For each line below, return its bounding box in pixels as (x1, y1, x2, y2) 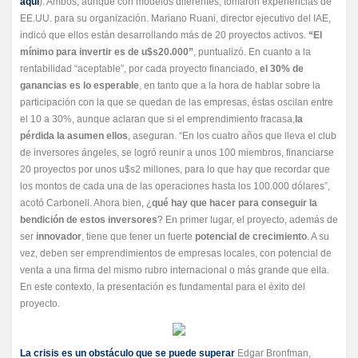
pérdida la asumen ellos (20, 130, 128, 141)
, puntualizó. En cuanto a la (193, 46, 311, 58)
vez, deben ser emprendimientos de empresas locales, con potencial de (20, 248, 332, 259)
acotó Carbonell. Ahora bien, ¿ (20, 197, 152, 209)
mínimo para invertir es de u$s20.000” (20, 46, 193, 58)
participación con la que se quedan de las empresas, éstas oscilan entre (20, 97, 333, 108)
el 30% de (260, 63, 304, 74)
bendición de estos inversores (20, 214, 157, 225)
